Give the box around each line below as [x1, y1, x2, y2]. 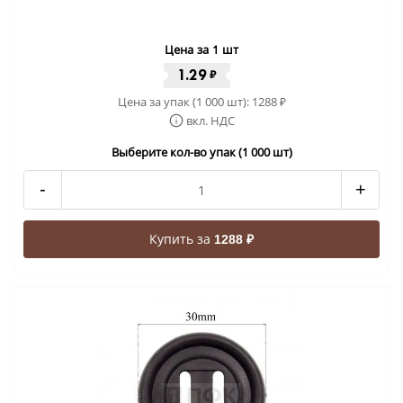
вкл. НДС [185, 112, 235, 129]
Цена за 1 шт [165, 41, 238, 58]
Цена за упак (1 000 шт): [117, 94, 252, 110]
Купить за [149, 230, 214, 247]
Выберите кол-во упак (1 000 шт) [111, 144, 292, 160]
